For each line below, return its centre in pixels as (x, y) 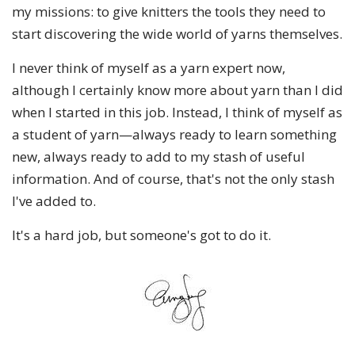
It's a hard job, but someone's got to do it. (141, 235)
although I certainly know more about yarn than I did (177, 90)
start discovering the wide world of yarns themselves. (177, 33)
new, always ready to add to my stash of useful (158, 156)
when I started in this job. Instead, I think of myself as (177, 112)
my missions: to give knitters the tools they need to (169, 11)
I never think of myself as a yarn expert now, (149, 67)
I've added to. (54, 200)
